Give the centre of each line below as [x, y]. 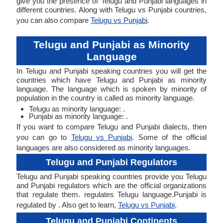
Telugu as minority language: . [77, 109]
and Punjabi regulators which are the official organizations [111, 185]
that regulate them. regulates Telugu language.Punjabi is [111, 194]
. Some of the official [169, 137]
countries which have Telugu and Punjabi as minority [111, 80]
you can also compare [54, 20]
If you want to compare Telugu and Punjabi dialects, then [111, 127]
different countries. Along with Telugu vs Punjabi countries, [111, 10]
